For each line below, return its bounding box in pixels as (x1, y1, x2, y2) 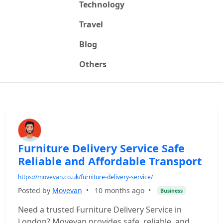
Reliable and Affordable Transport (18, 154, 202, 168)
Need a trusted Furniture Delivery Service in (18, 204, 182, 215)
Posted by (18, 186, 52, 195)
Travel (79, 19, 103, 30)
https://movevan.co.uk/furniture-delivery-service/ (18, 173, 153, 181)
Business (160, 187, 183, 194)
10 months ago (95, 186, 144, 195)
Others (79, 59, 107, 70)
